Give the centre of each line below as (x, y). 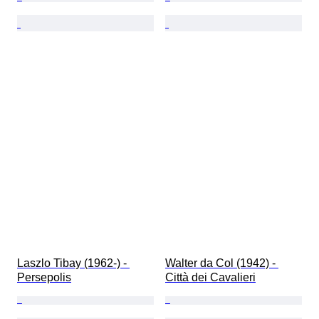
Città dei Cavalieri (210, 278)
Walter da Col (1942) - (222, 263)
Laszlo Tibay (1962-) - (73, 263)
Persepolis (44, 278)
